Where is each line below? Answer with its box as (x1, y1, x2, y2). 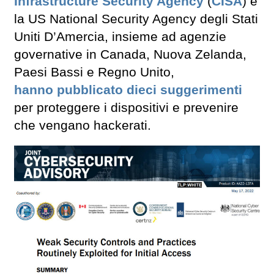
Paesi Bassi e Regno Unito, (14, 65, 174, 80)
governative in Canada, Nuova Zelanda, (14, 47, 246, 62)
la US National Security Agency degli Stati (14, 12, 258, 27)
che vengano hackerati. (14, 118, 151, 133)
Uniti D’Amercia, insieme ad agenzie (14, 29, 226, 45)
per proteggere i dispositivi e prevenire (14, 100, 239, 116)
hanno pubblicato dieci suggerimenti (14, 83, 242, 98)
